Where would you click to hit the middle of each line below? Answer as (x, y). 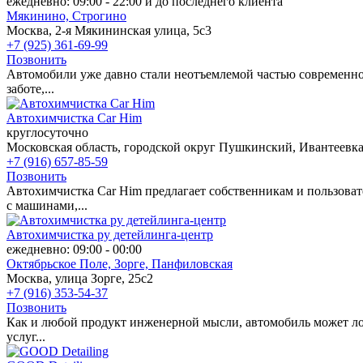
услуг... (26, 336)
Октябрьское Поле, (60, 263)
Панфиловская (192, 263)
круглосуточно (47, 132)
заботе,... (30, 88)
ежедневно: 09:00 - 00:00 (74, 249)
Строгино (99, 15)
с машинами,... (47, 205)
